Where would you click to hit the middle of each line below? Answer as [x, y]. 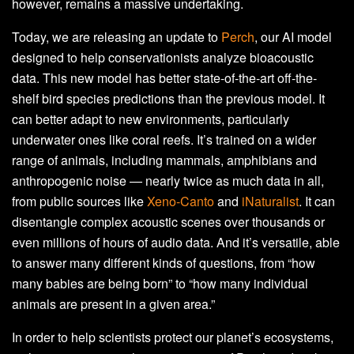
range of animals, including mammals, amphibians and [164, 160]
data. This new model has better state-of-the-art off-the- [164, 77]
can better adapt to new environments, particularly [151, 119]
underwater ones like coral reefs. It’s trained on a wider [164, 139]
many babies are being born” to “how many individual [160, 283]
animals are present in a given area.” [113, 303]
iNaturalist [270, 201]
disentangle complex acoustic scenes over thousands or [168, 221]
